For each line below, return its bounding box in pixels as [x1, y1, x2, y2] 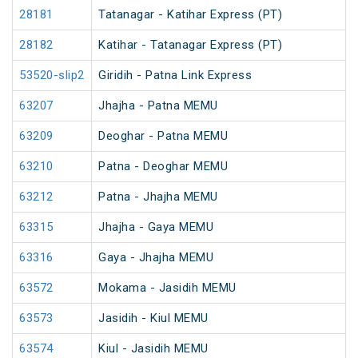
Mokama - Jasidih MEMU [98, 280, 237, 296]
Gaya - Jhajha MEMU [98, 250, 213, 265]
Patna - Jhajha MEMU [98, 189, 218, 205]
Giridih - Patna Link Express [98, 68, 252, 83]
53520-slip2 [19, 68, 85, 83]
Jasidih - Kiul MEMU [98, 311, 209, 326]
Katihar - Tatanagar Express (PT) [98, 38, 282, 53]
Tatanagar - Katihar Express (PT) [98, 7, 282, 22]
